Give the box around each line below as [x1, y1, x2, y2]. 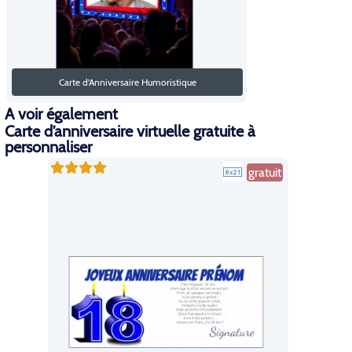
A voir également [5, 104, 118, 123]
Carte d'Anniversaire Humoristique [58, 75, 196, 88]
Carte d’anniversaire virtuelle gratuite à [5, 122, 255, 141]
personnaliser [5, 137, 92, 156]
